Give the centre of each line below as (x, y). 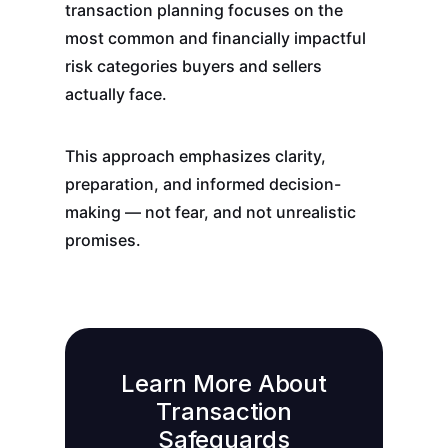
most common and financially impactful (215, 38)
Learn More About (224, 384)
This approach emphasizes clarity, (195, 156)
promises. (102, 240)
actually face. (115, 94)
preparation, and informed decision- (202, 184)
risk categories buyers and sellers (193, 66)
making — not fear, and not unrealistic (210, 212)
